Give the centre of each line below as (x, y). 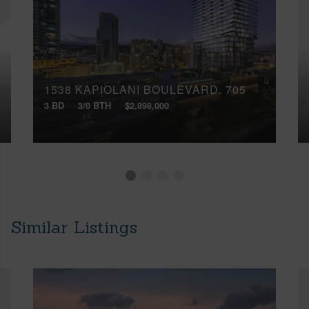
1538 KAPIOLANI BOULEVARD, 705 (145, 90)
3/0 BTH (94, 105)
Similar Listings (74, 227)
